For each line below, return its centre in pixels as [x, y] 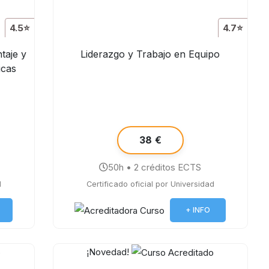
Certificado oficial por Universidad [150, 184]
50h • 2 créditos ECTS [155, 167]
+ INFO [198, 210]
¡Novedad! [108, 252]
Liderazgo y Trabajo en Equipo [150, 54]
